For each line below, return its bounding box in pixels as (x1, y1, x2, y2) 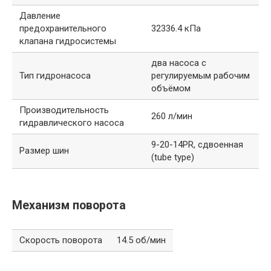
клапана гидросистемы (19, 36, 116, 47)
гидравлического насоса (19, 117, 124, 129)
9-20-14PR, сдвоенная (151, 139, 243, 151)
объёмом (151, 83, 191, 94)
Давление (19, 10, 60, 22)
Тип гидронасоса (19, 70, 91, 82)
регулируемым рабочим (151, 70, 250, 82)
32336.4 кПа (151, 23, 201, 34)
